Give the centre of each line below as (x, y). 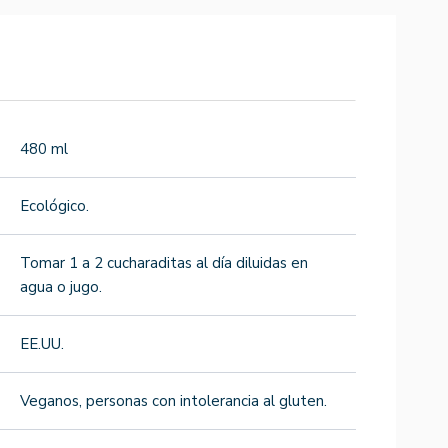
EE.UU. (42, 343)
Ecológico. (54, 205)
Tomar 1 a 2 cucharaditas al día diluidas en (164, 262)
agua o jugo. (61, 286)
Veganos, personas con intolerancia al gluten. (173, 400)
